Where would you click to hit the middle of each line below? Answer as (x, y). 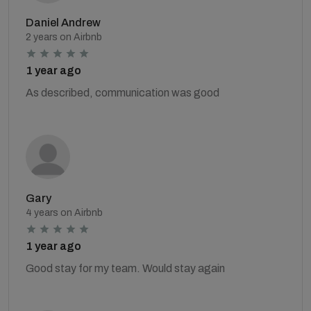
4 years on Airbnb (64, 213)
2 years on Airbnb (64, 37)
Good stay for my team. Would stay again (125, 268)
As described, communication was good (123, 93)
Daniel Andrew (63, 23)
